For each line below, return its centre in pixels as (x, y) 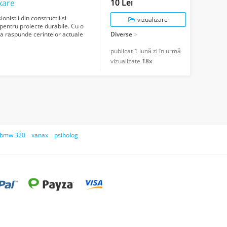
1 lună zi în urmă (157, 51)
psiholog (66, 135)
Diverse (121, 34)
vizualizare (152, 20)
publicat (122, 51)
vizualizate (126, 61)
